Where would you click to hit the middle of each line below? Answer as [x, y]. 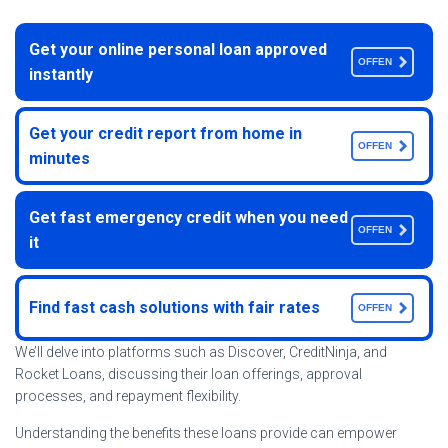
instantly [61, 74]
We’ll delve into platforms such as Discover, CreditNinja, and [201, 351]
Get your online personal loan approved [178, 49]
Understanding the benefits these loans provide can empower [206, 432]
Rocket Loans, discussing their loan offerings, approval [188, 373]
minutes [59, 158]
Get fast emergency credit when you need [188, 217]
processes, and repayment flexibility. [128, 395]
